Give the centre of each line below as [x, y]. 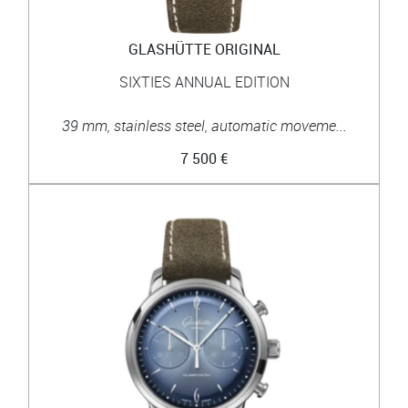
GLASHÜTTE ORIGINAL [204, 49]
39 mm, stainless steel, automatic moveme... [204, 125]
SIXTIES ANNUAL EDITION [204, 82]
